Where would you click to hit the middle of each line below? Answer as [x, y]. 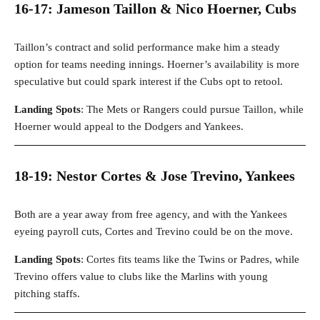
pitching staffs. [47, 294]
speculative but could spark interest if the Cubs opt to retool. [149, 82]
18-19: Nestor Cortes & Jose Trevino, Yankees [155, 176]
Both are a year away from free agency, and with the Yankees [151, 215]
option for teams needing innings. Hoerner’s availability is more [157, 65]
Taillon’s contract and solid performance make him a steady [147, 47]
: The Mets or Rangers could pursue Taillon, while [192, 110]
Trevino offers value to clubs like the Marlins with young [141, 277]
